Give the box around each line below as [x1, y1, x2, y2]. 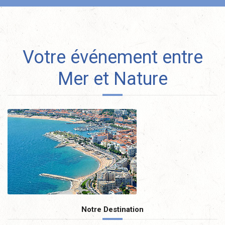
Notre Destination [81, 205, 144, 214]
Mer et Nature [57, 68, 168, 89]
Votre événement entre [22, 47, 203, 68]
